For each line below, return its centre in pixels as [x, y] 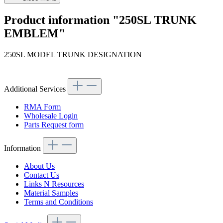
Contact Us [42, 175]
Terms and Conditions [58, 202]
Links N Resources [54, 184]
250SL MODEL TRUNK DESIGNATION [73, 55]
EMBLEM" [35, 34]
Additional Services [36, 89]
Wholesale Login [51, 116]
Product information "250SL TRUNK [100, 20]
